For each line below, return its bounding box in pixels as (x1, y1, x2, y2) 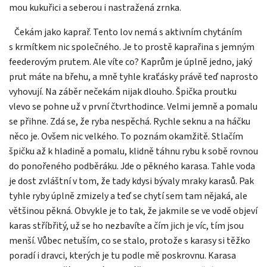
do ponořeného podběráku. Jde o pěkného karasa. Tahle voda (9, 159, 255, 173)
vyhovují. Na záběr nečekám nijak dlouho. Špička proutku (9, 85, 237, 98)
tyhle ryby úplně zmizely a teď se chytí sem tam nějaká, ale (9, 189, 247, 203)
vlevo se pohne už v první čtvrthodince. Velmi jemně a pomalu (9, 100, 257, 113)
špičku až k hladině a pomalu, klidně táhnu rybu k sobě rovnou (9, 144, 258, 158)
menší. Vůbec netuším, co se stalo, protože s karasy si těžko (9, 234, 250, 247)
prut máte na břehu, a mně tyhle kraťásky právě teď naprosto (9, 70, 258, 83)
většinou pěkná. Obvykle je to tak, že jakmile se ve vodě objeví (9, 204, 257, 218)
